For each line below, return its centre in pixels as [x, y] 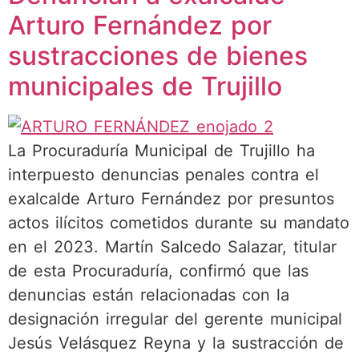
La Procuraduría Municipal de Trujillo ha [161, 150]
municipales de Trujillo [145, 86]
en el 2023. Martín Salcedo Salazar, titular [172, 246]
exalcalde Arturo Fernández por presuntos [171, 198]
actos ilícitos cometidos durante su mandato [179, 222]
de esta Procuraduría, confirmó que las [158, 270]
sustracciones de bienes [158, 55]
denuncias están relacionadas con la [149, 294]
